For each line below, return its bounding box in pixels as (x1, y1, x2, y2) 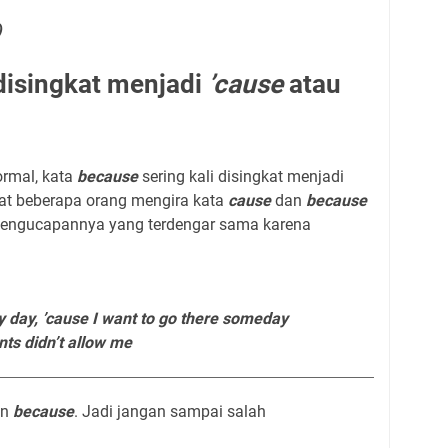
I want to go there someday (88, 309, 288, 328)
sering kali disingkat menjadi (138, 167, 344, 186)
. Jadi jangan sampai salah (74, 402, 266, 421)
